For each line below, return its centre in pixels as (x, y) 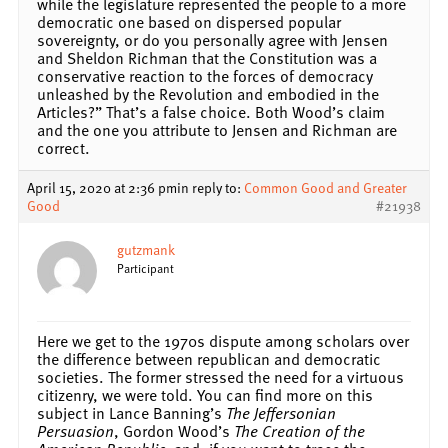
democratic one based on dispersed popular (189, 21)
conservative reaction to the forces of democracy (205, 75)
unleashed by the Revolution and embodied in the (208, 93)
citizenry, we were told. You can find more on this (205, 394)
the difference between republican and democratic (209, 358)
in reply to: (210, 187)
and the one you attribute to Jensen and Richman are (217, 129)
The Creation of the (299, 430)
